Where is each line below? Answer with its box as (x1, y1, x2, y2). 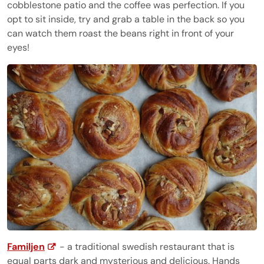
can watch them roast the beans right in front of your (7, 27, 234, 39)
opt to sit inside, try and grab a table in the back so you (7, 12, 245, 25)
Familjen (7, 240, 45, 253)
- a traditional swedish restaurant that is (57, 240, 235, 253)
